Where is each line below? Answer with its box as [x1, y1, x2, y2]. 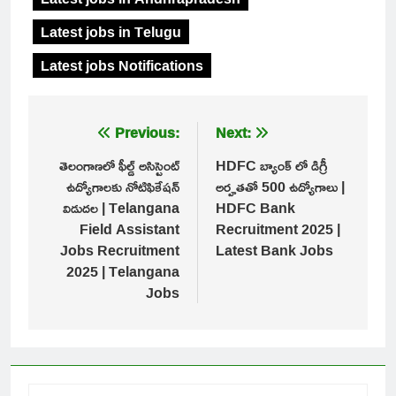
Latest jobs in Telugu [41, 19, 181, 46]
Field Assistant [80, 216, 179, 243]
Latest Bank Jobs [216, 237, 333, 264]
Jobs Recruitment [60, 237, 179, 264]
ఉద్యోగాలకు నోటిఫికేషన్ [66, 173, 179, 201]
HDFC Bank [216, 194, 295, 222]
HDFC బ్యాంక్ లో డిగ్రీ [216, 152, 327, 179]
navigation [45, 146, 131, 192]
